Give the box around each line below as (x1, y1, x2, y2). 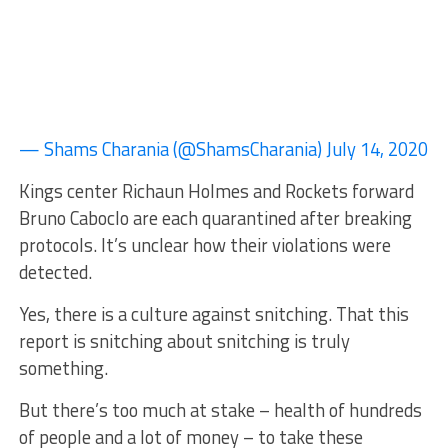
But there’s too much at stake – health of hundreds (18, 396, 422, 424)
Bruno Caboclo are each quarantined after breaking (18, 204, 412, 232)
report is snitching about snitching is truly (18, 327, 350, 355)
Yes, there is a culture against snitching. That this (18, 300, 409, 328)
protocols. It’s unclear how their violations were (18, 231, 391, 259)
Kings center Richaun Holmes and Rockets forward (18, 177, 414, 205)
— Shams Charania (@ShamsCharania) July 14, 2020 (18, 135, 428, 163)
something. (18, 354, 108, 382)
